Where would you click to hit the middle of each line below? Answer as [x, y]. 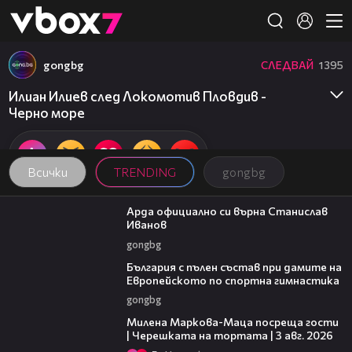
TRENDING [145, 172]
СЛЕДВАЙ [287, 64]
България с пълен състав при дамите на [234, 266]
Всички [47, 172]
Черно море [47, 112]
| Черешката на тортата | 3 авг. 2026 [229, 335]
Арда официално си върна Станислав [227, 211]
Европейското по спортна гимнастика [233, 280]
